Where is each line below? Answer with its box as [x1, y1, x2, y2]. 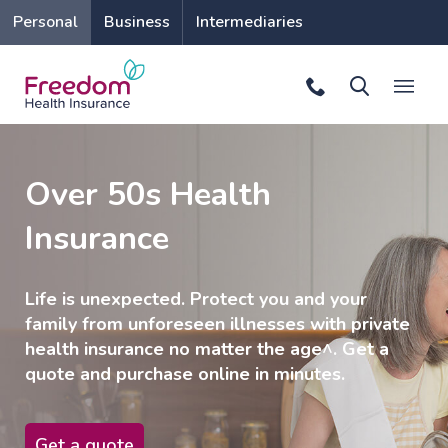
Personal [12, 11, 78, 33]
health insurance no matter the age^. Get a [25, 337, 389, 361]
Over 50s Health [25, 172, 271, 216]
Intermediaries [195, 11, 303, 33]
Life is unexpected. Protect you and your [25, 287, 367, 311]
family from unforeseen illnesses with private [25, 312, 410, 336]
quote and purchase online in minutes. [25, 362, 345, 386]
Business [103, 11, 170, 33]
